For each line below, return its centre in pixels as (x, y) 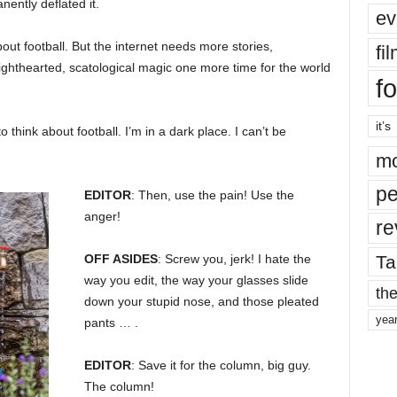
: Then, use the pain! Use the (212, 195)
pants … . (111, 323)
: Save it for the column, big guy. (221, 365)
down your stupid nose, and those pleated (201, 301)
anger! (102, 216)
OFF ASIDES (121, 259)
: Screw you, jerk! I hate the (234, 259)
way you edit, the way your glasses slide (196, 280)
